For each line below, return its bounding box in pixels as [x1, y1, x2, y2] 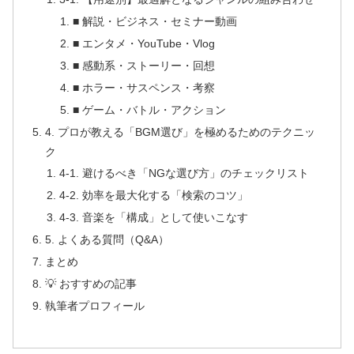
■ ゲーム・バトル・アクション [72, 103, 226, 116]
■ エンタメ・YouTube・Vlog [72, 37, 215, 50]
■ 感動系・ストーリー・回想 [72, 58, 215, 72]
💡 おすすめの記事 [45, 277, 137, 290]
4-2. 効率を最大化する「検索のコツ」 [58, 189, 248, 202]
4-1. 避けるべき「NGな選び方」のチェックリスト [58, 167, 309, 180]
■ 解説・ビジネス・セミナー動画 [72, 15, 237, 28]
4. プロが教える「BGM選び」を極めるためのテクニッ [45, 125, 316, 138]
